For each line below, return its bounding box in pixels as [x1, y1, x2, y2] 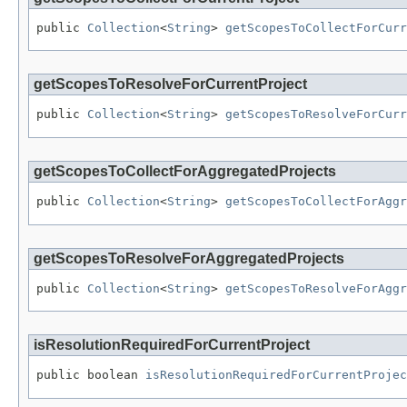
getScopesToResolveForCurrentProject [34, 76, 307, 93]
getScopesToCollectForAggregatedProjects [34, 164, 336, 180]
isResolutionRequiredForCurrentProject [34, 337, 310, 353]
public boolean [36, 368, 145, 382]
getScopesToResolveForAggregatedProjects [34, 250, 344, 266]
